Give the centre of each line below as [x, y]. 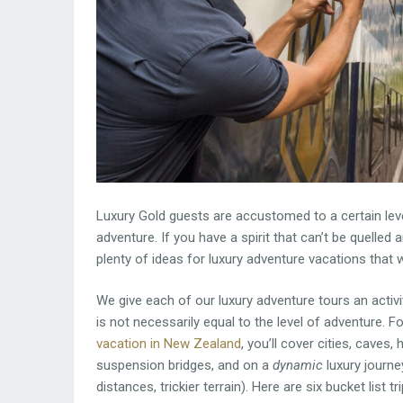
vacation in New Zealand [169, 344]
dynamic [298, 366]
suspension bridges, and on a [184, 366]
